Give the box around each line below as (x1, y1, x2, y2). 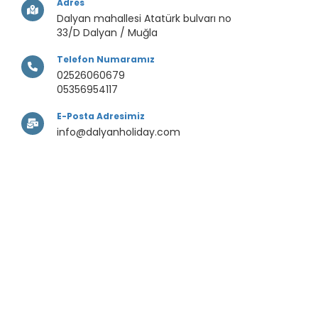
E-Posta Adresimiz (57, 110, 145, 123)
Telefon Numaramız (57, 53, 155, 66)
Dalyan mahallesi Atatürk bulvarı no (57, 11, 231, 26)
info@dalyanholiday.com (57, 125, 180, 140)
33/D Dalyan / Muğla (57, 26, 158, 40)
